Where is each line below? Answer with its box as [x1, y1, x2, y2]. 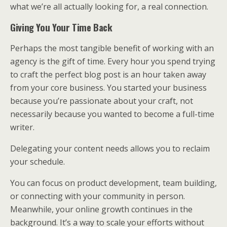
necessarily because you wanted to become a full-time [10, 108, 214, 120]
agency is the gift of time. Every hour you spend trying [10, 56, 215, 67]
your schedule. [10, 156, 65, 167]
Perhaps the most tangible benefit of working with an [10, 43, 214, 54]
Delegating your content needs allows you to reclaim [10, 143, 210, 154]
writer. [10, 122, 34, 133]
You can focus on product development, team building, [10, 177, 217, 188]
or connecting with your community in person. [10, 191, 185, 202]
